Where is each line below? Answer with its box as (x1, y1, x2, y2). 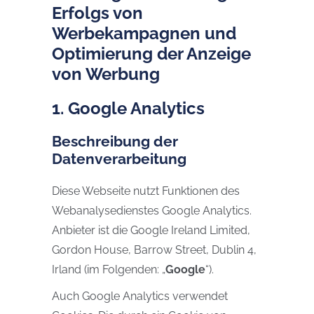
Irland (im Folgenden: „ (52, 263, 165, 276)
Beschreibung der (52, 132, 178, 150)
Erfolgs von (52, 3, 143, 23)
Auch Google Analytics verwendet (52, 289, 228, 303)
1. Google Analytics (52, 98, 205, 118)
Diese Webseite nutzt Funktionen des (52, 184, 240, 198)
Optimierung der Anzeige (52, 43, 251, 64)
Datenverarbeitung (52, 150, 186, 168)
